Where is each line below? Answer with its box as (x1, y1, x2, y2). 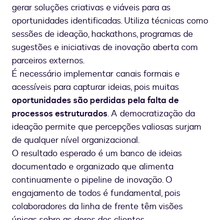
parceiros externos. (12, 55, 84, 67)
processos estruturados (12, 108, 108, 120)
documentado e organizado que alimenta (12, 161, 173, 173)
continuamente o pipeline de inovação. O (12, 174, 172, 187)
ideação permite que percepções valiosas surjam (12, 121, 201, 134)
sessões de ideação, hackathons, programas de (12, 28, 193, 41)
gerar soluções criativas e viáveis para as (12, 1, 170, 14)
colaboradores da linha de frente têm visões (12, 200, 183, 213)
